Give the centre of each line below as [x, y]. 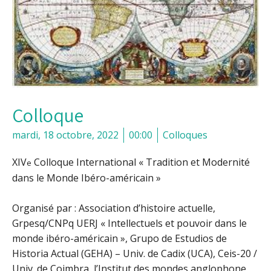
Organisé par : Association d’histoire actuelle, [114, 208]
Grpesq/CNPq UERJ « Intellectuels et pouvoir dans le [129, 224]
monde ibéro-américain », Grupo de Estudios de [119, 239]
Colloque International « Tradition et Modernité [141, 162]
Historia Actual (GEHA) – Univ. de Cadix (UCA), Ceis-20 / [135, 254]
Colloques [185, 135]
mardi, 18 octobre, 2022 [65, 135]
